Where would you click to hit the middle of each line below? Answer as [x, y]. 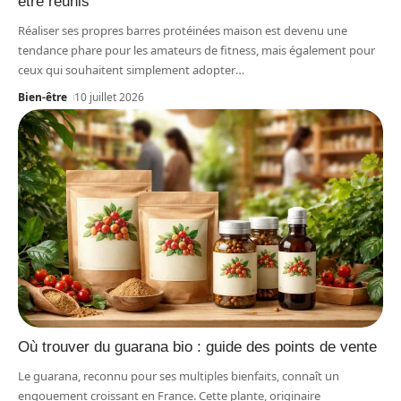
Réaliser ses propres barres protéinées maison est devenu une [183, 30]
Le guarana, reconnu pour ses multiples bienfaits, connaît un [179, 376]
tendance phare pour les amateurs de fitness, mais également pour [196, 50]
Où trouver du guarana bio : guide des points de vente [197, 347]
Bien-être [43, 97]
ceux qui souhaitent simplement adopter [127, 69]
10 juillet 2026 [110, 97]
